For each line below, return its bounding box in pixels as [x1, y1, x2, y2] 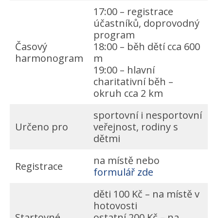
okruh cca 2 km [93, 87, 163, 100]
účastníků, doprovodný [93, 17, 200, 30]
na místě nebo [93, 154, 160, 167]
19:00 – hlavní [93, 63, 155, 76]
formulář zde [93, 165, 153, 179]
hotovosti [93, 199, 137, 212]
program [93, 28, 135, 41]
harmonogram [15, 52, 83, 65]
